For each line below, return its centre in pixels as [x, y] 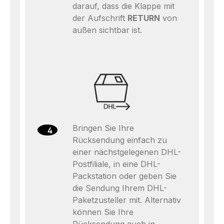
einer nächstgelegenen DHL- [127, 152]
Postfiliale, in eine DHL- [116, 164]
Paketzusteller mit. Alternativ [127, 200]
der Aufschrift [100, 18]
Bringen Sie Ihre [103, 128]
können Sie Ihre [103, 212]
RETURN [144, 18]
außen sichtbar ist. [107, 30]
